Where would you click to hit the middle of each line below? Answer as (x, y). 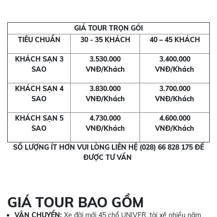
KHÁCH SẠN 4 (39, 88)
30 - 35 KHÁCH (105, 39)
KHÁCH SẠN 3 (39, 59)
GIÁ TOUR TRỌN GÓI (108, 28)
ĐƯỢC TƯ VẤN (108, 157)
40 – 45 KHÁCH (175, 39)
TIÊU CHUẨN (39, 39)
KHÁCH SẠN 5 (39, 118)
